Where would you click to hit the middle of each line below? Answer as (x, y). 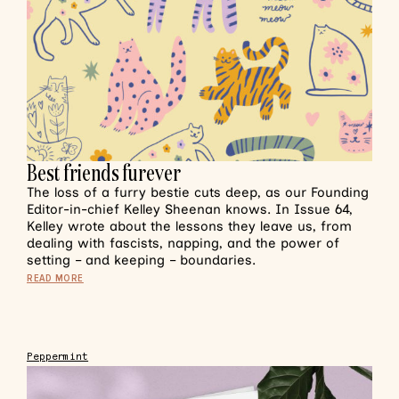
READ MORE (55, 278)
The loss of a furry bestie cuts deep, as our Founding (198, 192)
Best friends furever (104, 172)
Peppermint (58, 357)
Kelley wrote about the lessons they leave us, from (189, 226)
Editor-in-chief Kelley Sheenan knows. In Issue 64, (190, 209)
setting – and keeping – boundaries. (141, 260)
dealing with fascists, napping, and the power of (183, 243)
